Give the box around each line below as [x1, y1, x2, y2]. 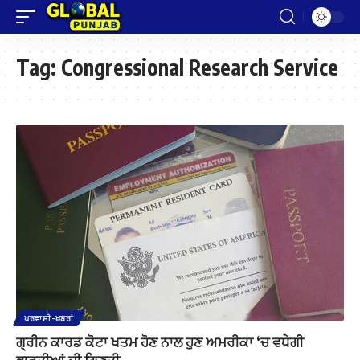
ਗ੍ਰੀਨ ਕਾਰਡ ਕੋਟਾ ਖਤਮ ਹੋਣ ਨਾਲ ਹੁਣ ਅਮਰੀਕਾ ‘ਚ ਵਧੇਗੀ [16, 332, 304, 350]
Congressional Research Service [61, 54, 338, 80]
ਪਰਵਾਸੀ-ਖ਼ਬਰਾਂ [24, 313, 74, 323]
